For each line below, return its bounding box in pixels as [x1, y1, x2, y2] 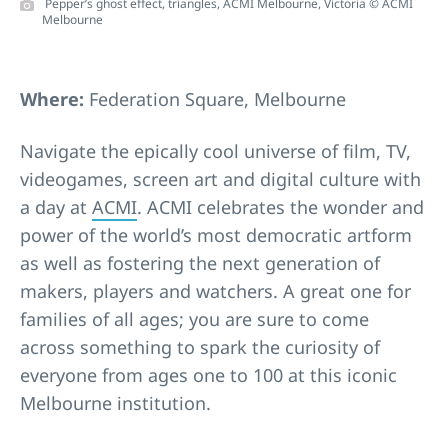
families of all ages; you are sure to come [20, 306, 369, 331]
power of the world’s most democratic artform [20, 222, 412, 247]
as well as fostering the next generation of [20, 250, 380, 275]
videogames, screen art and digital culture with [20, 166, 421, 191]
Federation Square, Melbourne [89, 86, 351, 111]
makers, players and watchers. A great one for [20, 278, 411, 303]
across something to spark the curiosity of [20, 334, 380, 359]
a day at [20, 194, 92, 219]
